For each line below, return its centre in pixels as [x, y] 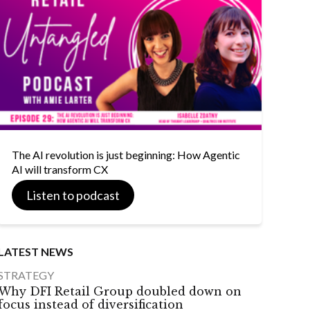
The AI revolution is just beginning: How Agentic [126, 154]
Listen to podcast [73, 195]
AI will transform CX [60, 169]
